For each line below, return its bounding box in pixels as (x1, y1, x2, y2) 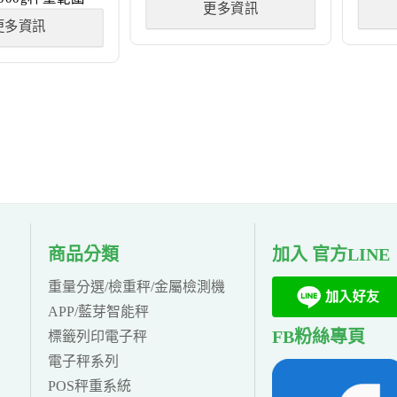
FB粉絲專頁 (272, 327, 366, 347)
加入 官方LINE (272, 244, 391, 264)
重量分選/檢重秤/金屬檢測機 (48, 278, 226, 294)
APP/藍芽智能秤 (48, 303, 150, 319)
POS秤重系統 (48, 378, 132, 393)
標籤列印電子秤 (48, 328, 148, 344)
